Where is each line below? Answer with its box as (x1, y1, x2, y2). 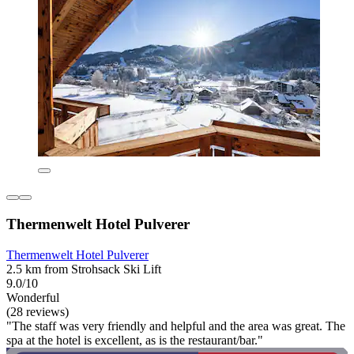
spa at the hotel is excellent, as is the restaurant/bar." (6, 333, 263, 347)
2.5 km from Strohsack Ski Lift (6, 262, 161, 276)
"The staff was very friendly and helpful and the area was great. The (6, 318, 345, 333)
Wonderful (6, 290, 59, 304)
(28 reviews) (6, 304, 69, 318)
